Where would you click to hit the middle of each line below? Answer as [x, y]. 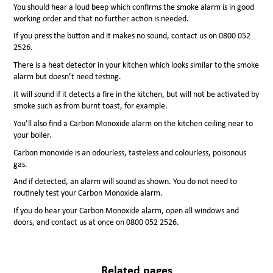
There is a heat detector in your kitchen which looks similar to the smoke [136, 65]
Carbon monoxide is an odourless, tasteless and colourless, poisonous [130, 152]
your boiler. [33, 135]
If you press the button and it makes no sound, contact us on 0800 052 [132, 36]
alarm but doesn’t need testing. [68, 77]
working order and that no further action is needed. [101, 18]
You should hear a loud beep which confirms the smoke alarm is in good [134, 7]
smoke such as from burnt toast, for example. [91, 106]
